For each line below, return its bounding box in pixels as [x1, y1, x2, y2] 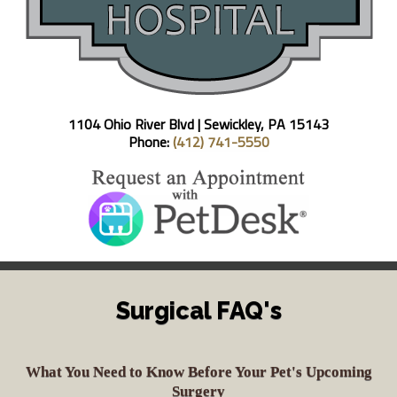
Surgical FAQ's [115, 296, 282, 324]
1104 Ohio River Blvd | [68, 113, 204, 135]
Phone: [128, 131, 173, 152]
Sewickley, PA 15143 [204, 113, 329, 135]
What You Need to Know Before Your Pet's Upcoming [25, 362, 372, 380]
